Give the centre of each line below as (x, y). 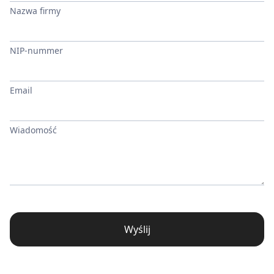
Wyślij (137, 229)
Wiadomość (33, 130)
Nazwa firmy (35, 10)
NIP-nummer (36, 50)
